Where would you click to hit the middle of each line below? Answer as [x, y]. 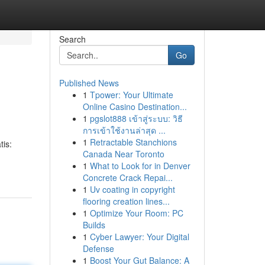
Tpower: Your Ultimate [131, 95]
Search [72, 39]
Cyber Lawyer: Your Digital [139, 237]
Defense [98, 248]
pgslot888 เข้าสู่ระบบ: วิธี [136, 118]
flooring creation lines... [126, 201]
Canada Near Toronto [123, 154]
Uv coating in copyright [132, 189]
